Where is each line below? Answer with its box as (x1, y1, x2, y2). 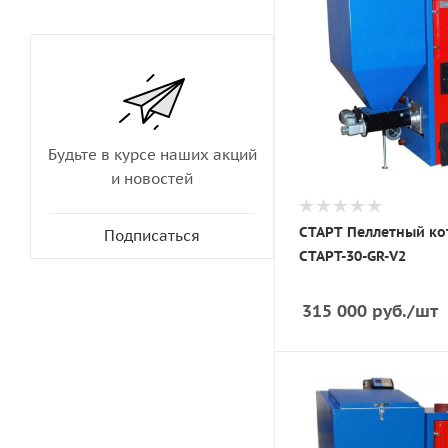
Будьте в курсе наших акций (47, 145, 257, 164)
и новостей (111, 169, 193, 188)
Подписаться (104, 226, 200, 245)
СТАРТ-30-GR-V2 (299, 247, 406, 266)
